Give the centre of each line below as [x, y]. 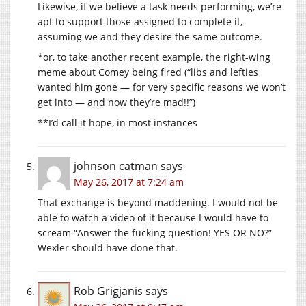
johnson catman [116, 166]
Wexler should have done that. [108, 247]
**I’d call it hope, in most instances [117, 122]
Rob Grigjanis [108, 291]
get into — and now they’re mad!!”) [116, 102]
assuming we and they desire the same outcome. [150, 36]
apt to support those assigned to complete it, [140, 21]
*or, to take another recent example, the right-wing [154, 57]
